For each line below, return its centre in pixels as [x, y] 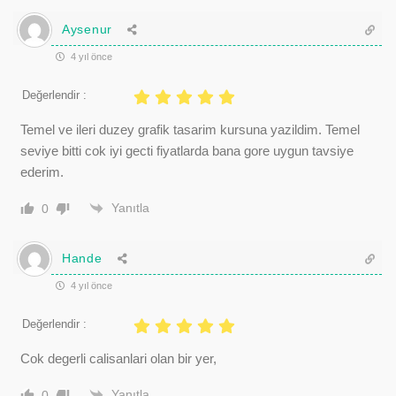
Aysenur [87, 29]
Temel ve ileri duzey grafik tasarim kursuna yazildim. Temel [190, 129]
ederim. [42, 171]
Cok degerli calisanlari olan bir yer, [118, 358]
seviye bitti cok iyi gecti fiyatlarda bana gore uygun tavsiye [187, 150]
